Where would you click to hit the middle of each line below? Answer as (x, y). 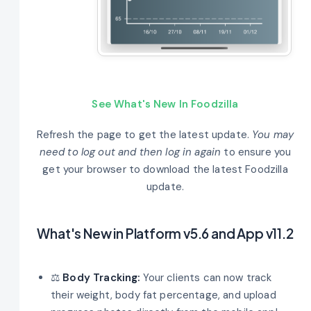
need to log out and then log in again (130, 152)
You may (273, 134)
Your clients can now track (206, 277)
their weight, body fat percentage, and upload (163, 295)
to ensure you (256, 152)
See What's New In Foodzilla (165, 104)
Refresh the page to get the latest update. (144, 134)
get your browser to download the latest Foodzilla (165, 169)
